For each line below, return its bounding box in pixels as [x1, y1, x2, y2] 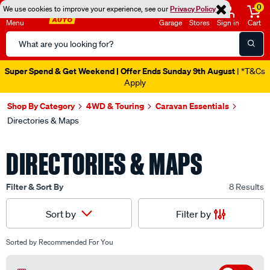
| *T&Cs [235, 66, 265, 77]
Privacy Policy [170, 4, 216, 14]
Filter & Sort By [6, 181, 63, 192]
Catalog [5, 46, 38, 58]
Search [5, 32, 35, 44]
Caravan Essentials [155, 100, 229, 111]
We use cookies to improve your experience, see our [3, 4, 170, 14]
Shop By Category [7, 100, 75, 111]
